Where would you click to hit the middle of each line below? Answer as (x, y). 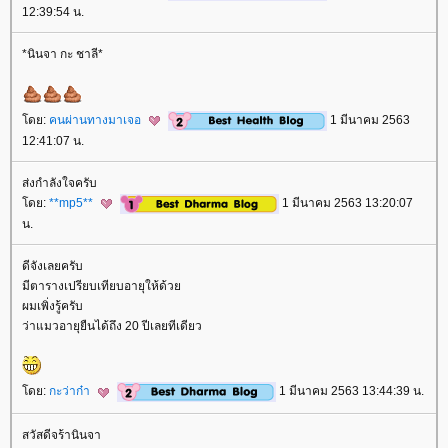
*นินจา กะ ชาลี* (62, 53)
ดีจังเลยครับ (52, 266)
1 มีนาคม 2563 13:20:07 (346, 203)
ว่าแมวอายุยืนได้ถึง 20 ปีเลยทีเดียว (112, 326)
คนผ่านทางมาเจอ (96, 119)
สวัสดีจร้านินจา (61, 434)
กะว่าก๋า (71, 391)
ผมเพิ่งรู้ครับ (52, 306)
